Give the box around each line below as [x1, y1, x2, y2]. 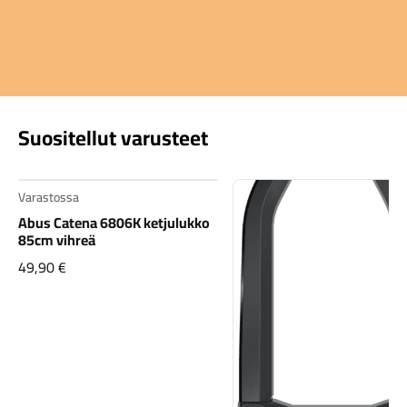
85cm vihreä [17, 226, 95, 253]
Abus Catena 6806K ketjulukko [17, 209, 210, 236]
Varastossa [17, 185, 79, 209]
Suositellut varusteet [18, 118, 208, 157]
